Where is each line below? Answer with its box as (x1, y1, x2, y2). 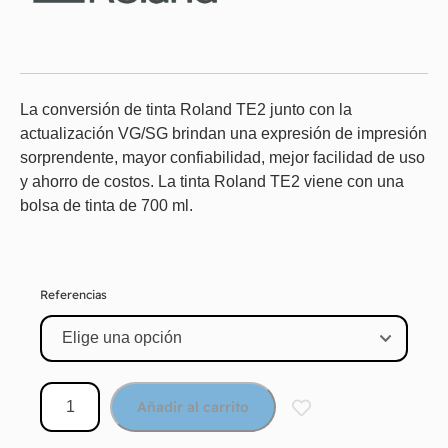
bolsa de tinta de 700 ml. (20, 196, 193, 214)
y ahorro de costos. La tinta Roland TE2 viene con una (20, 172, 404, 190)
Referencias (40, 286, 107, 302)
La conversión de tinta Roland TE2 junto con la (20, 100, 352, 118)
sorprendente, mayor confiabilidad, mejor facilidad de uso (20, 148, 425, 166)
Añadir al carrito (137, 397, 249, 416)
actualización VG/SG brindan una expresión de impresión (20, 124, 427, 142)
